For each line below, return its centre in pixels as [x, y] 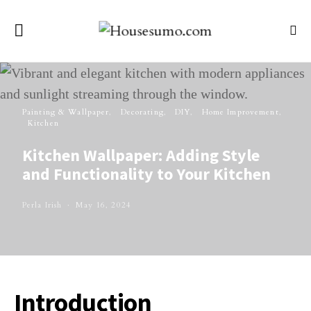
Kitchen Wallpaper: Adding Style [141, 155]
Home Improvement [240, 112]
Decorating [142, 112]
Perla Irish [42, 205]
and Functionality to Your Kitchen [146, 174]
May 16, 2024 [103, 205]
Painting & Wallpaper [66, 112]
